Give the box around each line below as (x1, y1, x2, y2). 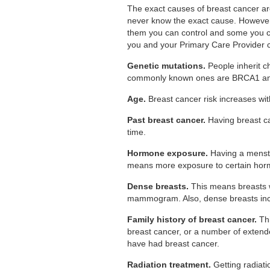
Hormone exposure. (127, 148, 209, 158)
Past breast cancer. (127, 115, 209, 125)
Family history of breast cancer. (127, 214, 257, 224)
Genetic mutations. (127, 60, 206, 71)
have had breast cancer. (127, 238, 220, 248)
